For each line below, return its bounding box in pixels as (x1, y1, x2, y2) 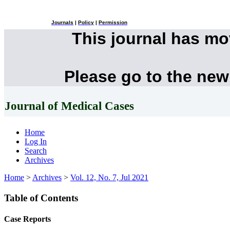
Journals (51, 20, 73, 26)
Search (25, 146, 47, 155)
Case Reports (4, 215, 51, 224)
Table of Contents (4, 192, 78, 203)
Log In (25, 137, 47, 146)
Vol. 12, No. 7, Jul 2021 (70, 172, 148, 182)
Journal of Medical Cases (5, 100, 134, 113)
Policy (78, 20, 94, 26)
